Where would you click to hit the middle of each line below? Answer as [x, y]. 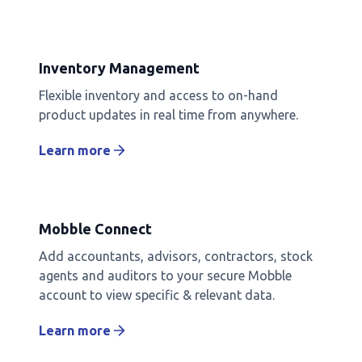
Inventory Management [119, 67]
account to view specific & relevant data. [157, 295]
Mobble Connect [95, 228]
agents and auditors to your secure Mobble [165, 275]
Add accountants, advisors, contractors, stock [176, 256]
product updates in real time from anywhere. [168, 114]
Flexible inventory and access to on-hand [158, 95]
